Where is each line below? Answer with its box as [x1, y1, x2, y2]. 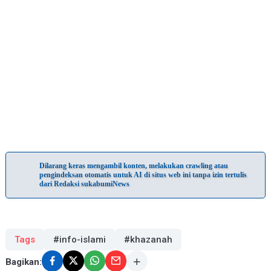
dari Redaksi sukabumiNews [39, 180, 129, 189]
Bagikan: [5, 256, 42, 267]
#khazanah [123, 234, 172, 246]
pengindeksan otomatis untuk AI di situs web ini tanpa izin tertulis [39, 171, 247, 180]
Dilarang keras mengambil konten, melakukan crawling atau [39, 162, 228, 171]
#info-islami [53, 234, 106, 246]
